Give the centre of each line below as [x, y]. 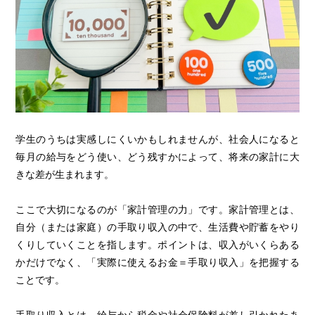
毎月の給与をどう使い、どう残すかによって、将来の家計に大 [157, 156]
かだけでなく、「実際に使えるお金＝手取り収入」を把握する [157, 262]
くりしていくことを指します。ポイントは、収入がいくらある [157, 244]
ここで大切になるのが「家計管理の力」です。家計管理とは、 [157, 209]
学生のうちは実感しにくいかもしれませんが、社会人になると [157, 139]
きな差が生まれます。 [65, 174]
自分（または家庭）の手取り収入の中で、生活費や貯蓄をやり [157, 227]
